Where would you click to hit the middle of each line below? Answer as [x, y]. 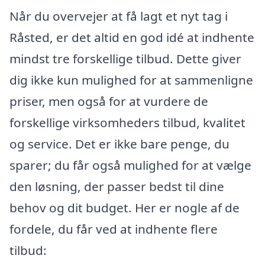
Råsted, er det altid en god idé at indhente [132, 37]
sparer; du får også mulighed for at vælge [130, 165]
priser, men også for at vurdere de [109, 101]
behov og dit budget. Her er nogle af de [125, 207]
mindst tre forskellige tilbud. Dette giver [125, 58]
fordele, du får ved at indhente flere [114, 229]
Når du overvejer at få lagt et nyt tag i [119, 16]
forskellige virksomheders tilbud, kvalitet [127, 122]
